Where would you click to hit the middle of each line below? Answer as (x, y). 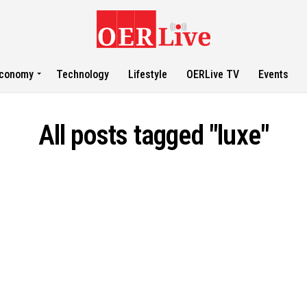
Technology (83, 74)
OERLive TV (213, 74)
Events (274, 74)
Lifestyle (148, 74)
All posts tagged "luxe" (153, 135)
